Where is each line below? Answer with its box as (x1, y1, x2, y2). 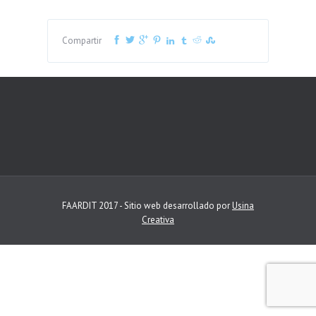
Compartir (62, 35, 102, 47)
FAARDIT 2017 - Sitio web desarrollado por (62, 200, 232, 212)
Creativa (142, 214, 174, 226)
